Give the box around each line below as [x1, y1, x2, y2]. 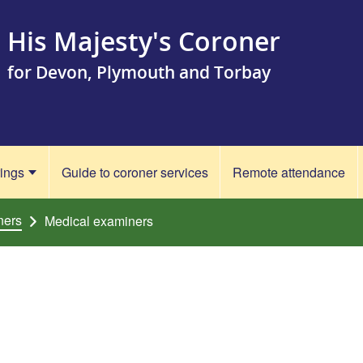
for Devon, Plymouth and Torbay [7, 61, 271, 83]
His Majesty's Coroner [7, 23, 280, 58]
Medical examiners [45, 211, 154, 230]
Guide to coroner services [61, 163, 208, 181]
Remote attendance [233, 163, 346, 181]
